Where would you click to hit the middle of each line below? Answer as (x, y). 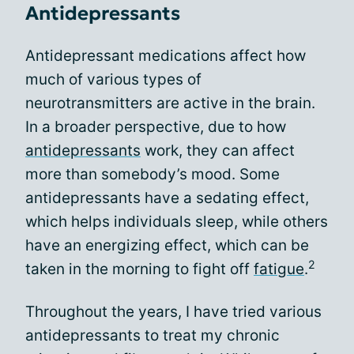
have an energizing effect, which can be (167, 245)
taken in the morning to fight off (139, 269)
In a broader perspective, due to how (156, 126)
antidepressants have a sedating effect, (167, 198)
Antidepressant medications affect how (166, 55)
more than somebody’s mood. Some (153, 174)
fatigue (279, 269)
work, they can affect (218, 150)
